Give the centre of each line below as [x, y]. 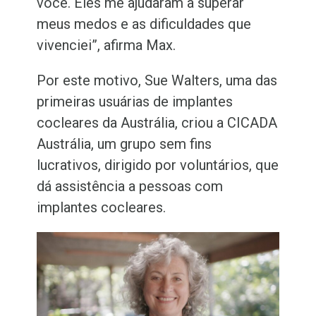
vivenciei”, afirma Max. [107, 45]
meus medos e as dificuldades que [144, 24]
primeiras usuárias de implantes [135, 102]
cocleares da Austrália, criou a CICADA [157, 123]
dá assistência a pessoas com [130, 186]
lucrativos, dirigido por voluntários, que [158, 165]
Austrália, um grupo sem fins [124, 144]
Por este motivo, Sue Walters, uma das [157, 80]
